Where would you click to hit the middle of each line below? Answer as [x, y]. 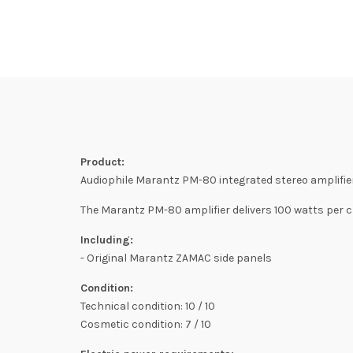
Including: [107, 240]
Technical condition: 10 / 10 [148, 306]
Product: [102, 162]
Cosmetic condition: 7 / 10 [146, 324]
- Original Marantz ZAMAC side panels [176, 258]
